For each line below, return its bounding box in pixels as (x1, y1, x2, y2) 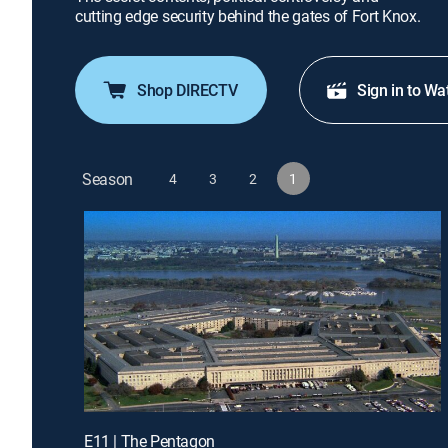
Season (82, 167, 134, 190)
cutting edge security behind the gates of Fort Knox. (75, 5, 421, 27)
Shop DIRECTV (137, 79, 238, 101)
